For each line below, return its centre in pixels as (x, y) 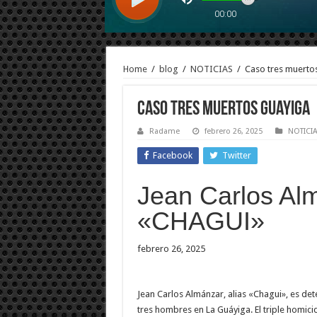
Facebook (172, 155)
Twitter (236, 155)
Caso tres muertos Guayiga (223, 109)
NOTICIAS (211, 69)
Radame (164, 131)
